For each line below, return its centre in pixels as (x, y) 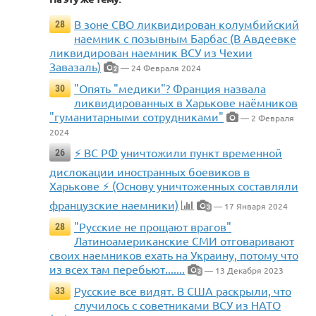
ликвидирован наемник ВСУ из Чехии (151, 53)
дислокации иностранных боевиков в (150, 172)
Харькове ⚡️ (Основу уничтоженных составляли (174, 186)
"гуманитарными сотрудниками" (136, 117)
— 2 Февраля (266, 118)
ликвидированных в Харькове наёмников (186, 103)
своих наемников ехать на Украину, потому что (174, 255)
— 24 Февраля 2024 (160, 68)
